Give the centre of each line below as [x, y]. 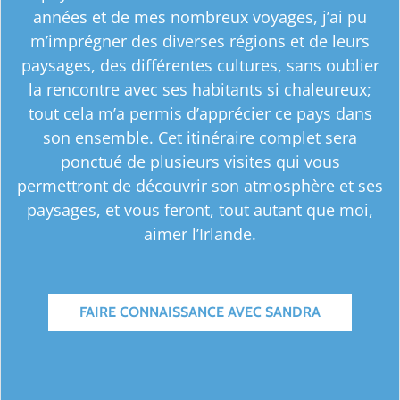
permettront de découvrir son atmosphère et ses [200, 186]
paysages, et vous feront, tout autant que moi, [200, 210]
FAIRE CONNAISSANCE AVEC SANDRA [200, 312]
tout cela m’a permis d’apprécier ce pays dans [200, 114]
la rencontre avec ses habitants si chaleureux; [200, 90]
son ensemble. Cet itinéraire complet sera [200, 138]
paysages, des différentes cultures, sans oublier [200, 66]
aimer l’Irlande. [200, 234]
